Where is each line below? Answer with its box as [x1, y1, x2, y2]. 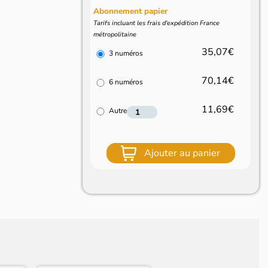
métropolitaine [93, 30, 137, 39]
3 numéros [109, 48, 144, 58]
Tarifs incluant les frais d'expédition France [93, 19, 220, 28]
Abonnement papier [93, 5, 168, 17]
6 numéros [109, 77, 144, 87]
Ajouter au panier [144, 146, 221, 160]
